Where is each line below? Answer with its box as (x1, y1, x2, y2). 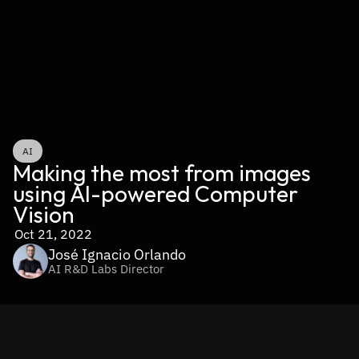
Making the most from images (13, 159, 311, 187)
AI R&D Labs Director (48, 261, 164, 276)
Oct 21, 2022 (14, 226, 92, 242)
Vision (13, 200, 75, 228)
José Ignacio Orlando (48, 245, 186, 264)
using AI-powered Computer (13, 179, 298, 208)
